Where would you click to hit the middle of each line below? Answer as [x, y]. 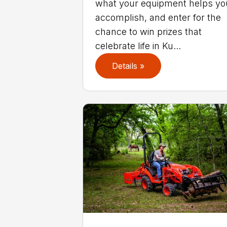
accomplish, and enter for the [158, 18]
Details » [128, 66]
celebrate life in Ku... [138, 46]
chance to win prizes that [149, 32]
